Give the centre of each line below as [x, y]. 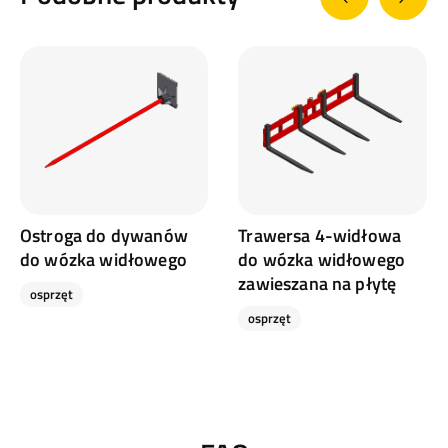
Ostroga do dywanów [104, 236]
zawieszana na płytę [317, 284]
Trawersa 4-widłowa [320, 236]
